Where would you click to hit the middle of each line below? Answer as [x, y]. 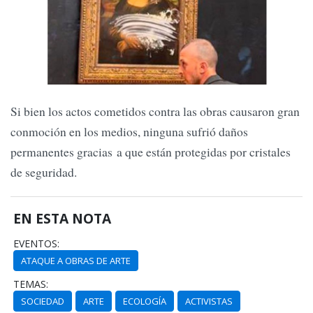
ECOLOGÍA [145, 301]
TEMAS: [31, 284]
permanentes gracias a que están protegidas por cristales [151, 152]
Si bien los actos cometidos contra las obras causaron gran [155, 111]
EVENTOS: [37, 244]
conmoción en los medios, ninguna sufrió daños [129, 132]
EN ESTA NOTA [63, 219]
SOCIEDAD [43, 301]
